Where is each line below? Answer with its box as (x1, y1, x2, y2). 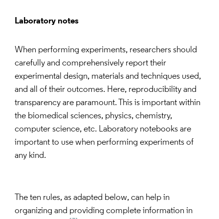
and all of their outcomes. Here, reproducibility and (15, 85, 197, 94)
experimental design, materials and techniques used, (15, 72, 201, 81)
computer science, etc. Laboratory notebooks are (15, 125, 191, 134)
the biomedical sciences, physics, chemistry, (15, 111, 172, 121)
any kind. (15, 151, 46, 160)
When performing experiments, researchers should (15, 45, 197, 55)
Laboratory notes (15, 17, 79, 26)
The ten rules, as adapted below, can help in (15, 193, 170, 202)
